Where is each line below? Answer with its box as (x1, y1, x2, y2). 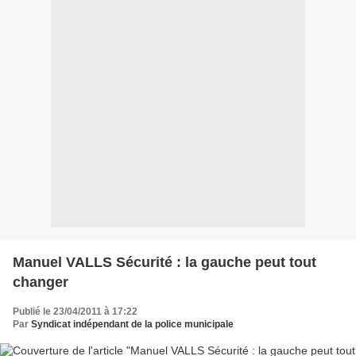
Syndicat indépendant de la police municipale (31, 318, 234, 330)
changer (13, 273, 68, 290)
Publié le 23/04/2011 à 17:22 (13, 305, 137, 317)
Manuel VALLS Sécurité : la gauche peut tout (13, 253, 316, 270)
